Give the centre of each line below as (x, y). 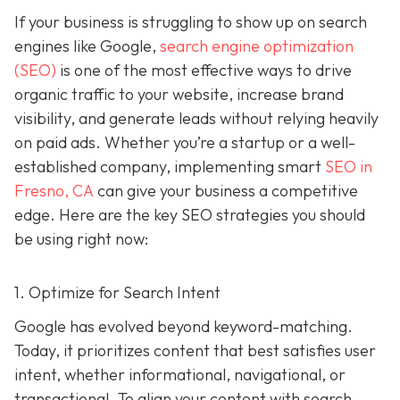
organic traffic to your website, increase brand (179, 94)
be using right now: (81, 239)
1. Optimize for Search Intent (117, 292)
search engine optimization (257, 46)
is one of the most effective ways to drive (204, 70)
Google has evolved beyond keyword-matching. (183, 326)
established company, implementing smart (170, 167)
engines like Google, (87, 46)
